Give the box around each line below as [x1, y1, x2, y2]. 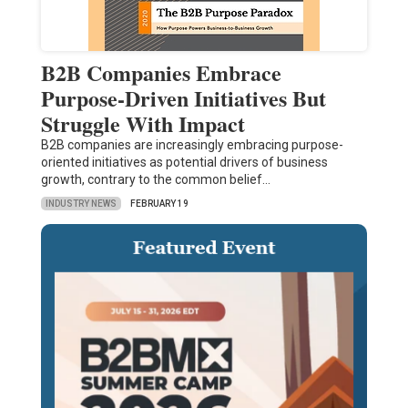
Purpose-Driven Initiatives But [40, 82, 326, 115]
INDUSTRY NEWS [45, 198, 117, 209]
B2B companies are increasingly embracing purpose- [40, 138, 343, 153]
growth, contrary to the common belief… [40, 172, 270, 188]
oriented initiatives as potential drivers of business [40, 155, 328, 170]
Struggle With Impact [40, 107, 245, 140]
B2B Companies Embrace [40, 56, 281, 89]
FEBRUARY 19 [129, 199, 189, 209]
